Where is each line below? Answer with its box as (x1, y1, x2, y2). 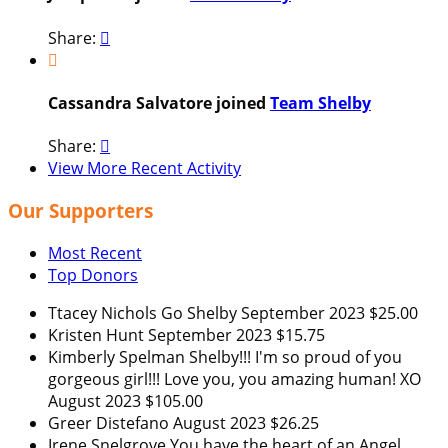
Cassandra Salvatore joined (48, 91, 270, 114)
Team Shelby (270, 91, 371, 114)
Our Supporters (8, 197, 153, 223)
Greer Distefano (48, 411, 173, 434)
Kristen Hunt (48, 323, 148, 346)
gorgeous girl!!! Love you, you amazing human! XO (48, 367, 421, 390)
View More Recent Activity (48, 157, 241, 180)
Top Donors (48, 263, 138, 286)
